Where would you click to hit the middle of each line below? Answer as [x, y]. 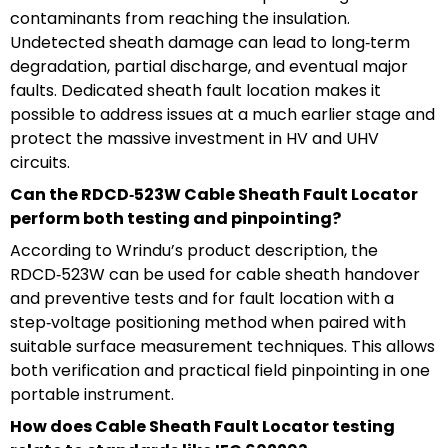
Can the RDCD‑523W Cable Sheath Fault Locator [214, 194]
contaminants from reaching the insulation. [180, 18]
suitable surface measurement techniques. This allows [222, 346]
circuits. [40, 162]
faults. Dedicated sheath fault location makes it [195, 90]
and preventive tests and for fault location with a [202, 298]
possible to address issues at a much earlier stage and [222, 114]
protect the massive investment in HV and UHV [194, 138]
